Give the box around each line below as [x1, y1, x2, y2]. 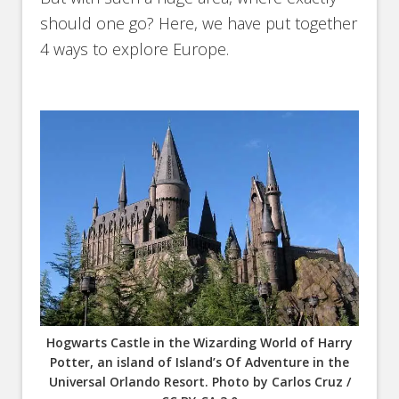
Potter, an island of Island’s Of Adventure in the [50, 353, 349, 370]
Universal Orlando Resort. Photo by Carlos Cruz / [48, 372, 351, 390]
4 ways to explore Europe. [40, 38, 230, 61]
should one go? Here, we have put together [40, 12, 358, 35]
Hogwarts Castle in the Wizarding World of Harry [46, 333, 353, 351]
